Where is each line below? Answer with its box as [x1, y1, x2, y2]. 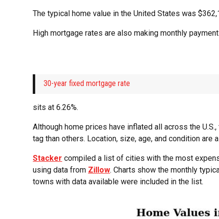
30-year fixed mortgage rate [44, 79, 131, 88]
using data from [33, 165, 88, 175]
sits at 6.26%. [33, 103, 79, 112]
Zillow [88, 165, 110, 175]
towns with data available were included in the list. [33, 177, 204, 187]
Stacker [33, 153, 63, 163]
